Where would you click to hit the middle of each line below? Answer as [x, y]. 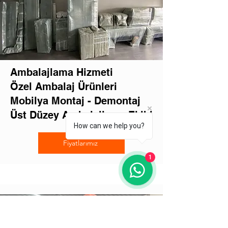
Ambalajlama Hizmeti [62, 72]
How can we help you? [109, 126]
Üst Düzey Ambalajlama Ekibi [81, 115]
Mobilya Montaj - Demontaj [75, 101]
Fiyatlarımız [80, 143]
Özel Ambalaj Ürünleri [64, 87]
